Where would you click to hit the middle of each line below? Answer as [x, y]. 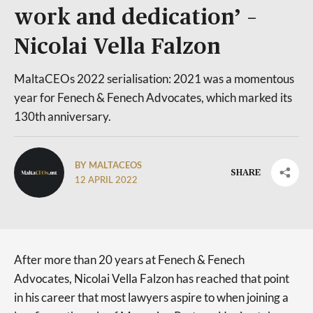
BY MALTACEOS [109, 165]
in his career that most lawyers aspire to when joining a [151, 297]
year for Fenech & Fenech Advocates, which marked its [153, 97]
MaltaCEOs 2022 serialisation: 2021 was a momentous [154, 79]
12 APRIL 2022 [106, 180]
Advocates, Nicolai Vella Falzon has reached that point [152, 278]
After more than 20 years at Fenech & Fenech [129, 260]
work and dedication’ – [136, 18]
